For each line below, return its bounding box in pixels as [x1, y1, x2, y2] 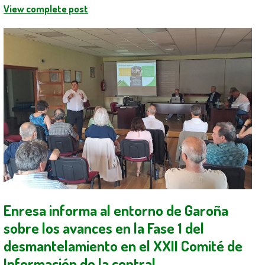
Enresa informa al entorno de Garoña [4, 201, 228, 220]
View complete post [4, 2, 88, 15]
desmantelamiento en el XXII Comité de [4, 236, 243, 256]
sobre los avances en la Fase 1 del [4, 218, 204, 238]
